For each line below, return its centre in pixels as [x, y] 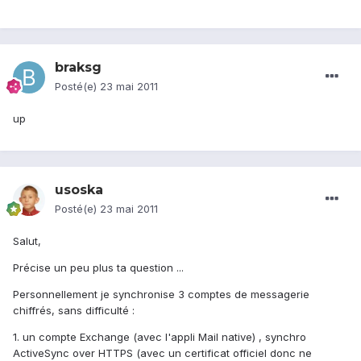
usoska [79, 190]
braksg [78, 68]
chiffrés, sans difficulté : [74, 311]
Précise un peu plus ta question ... [98, 268]
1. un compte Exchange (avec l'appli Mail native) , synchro [160, 337]
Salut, [27, 241]
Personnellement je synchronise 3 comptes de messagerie [161, 295]
